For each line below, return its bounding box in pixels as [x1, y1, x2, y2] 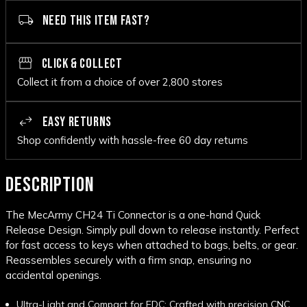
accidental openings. [5, 269, 101, 282]
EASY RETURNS [40, 114, 112, 131]
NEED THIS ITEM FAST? [40, 12, 150, 29]
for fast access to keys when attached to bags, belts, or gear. [5, 238, 298, 252]
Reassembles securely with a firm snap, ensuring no [5, 254, 251, 267]
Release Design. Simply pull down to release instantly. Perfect [5, 223, 299, 237]
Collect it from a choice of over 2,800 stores [17, 75, 223, 89]
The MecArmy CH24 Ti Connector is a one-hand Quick [5, 208, 260, 222]
